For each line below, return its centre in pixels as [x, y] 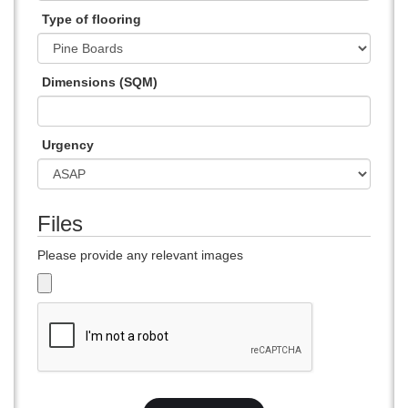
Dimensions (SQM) [100, 82]
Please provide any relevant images [140, 255]
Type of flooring [92, 19]
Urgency [68, 145]
